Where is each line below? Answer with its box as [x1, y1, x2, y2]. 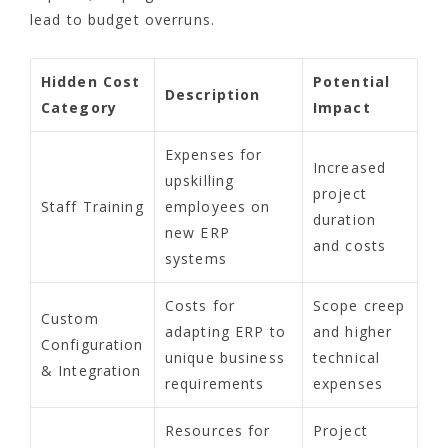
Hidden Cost [41, 72, 141, 92]
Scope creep [313, 296, 406, 316]
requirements [165, 374, 265, 394]
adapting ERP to [165, 322, 286, 342]
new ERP [165, 223, 230, 243]
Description [165, 85, 261, 105]
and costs [313, 236, 387, 256]
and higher [313, 322, 393, 342]
